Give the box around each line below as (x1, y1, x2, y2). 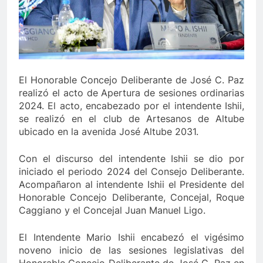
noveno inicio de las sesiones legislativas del (19, 244, 244, 256)
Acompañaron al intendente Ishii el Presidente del (19, 178, 244, 190)
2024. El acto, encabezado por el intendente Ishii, (19, 99, 244, 112)
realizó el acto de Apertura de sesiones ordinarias (19, 86, 244, 99)
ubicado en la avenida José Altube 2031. (19, 125, 198, 137)
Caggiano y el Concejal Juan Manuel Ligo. (19, 204, 205, 216)
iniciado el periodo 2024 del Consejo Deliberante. (19, 165, 244, 177)
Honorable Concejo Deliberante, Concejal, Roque (19, 191, 244, 203)
